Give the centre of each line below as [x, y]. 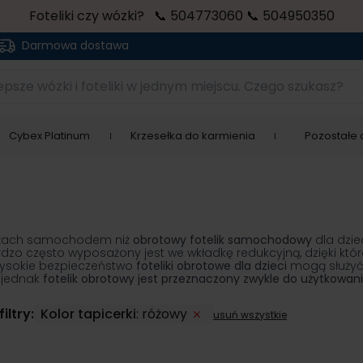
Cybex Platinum [49, 136]
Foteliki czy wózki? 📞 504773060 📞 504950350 [181, 16]
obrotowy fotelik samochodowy [222, 240]
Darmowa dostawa [75, 45]
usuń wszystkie [250, 315]
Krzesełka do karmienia [192, 136]
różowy [164, 314]
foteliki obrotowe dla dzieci [211, 266]
